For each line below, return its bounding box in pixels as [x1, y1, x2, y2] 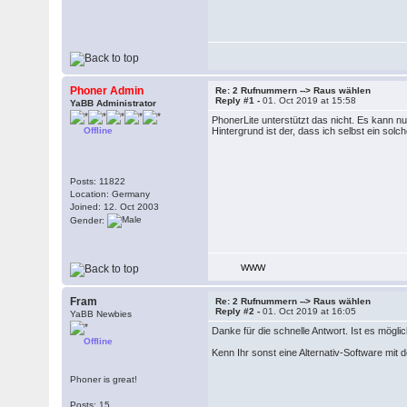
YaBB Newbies [70, 309, 133, 319]
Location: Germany [70, 189, 151, 199]
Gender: [70, 214, 108, 225]
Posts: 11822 [70, 176, 126, 186]
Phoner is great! [70, 374, 138, 384]
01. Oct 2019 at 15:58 [263, 95, 357, 105]
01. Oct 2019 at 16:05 [263, 306, 357, 316]
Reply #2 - [215, 306, 263, 316]
